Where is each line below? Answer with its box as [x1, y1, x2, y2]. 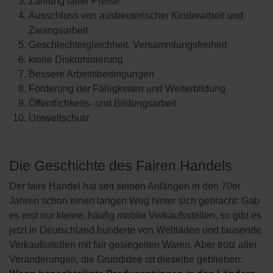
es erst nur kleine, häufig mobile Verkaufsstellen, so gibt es [9, 210, 261, 221]
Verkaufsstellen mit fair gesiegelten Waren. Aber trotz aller [9, 239, 257, 250]
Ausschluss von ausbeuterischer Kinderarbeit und [29, 10, 243, 21]
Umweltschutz [29, 113, 90, 123]
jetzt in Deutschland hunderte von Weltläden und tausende [9, 225, 261, 235]
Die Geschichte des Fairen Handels [9, 158, 232, 174]
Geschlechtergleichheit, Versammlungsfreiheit [29, 40, 227, 50]
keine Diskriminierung [29, 54, 123, 65]
